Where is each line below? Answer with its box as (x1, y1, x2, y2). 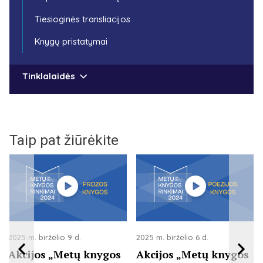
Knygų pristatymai (35, 36, 107, 48)
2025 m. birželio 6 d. (136, 232, 208, 242)
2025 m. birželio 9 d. (8, 232, 81, 242)
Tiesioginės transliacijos (35, 14, 130, 25)
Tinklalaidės (22, 70, 75, 82)
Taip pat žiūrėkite (9, 132, 119, 149)
